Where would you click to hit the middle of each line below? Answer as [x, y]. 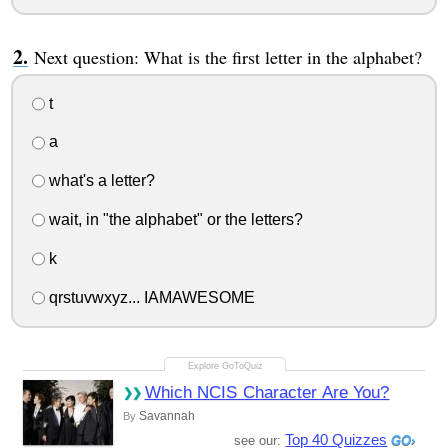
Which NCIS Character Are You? [267, 392]
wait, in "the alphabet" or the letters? [173, 219]
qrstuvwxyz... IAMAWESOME [149, 297]
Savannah [166, 415]
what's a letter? [99, 181]
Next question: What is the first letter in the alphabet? [227, 56]
